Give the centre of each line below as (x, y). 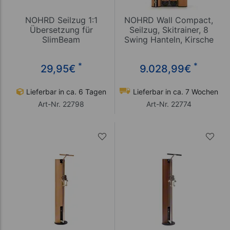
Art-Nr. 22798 (61, 104)
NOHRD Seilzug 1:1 (61, 20)
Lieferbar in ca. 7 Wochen (175, 91)
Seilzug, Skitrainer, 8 (169, 30)
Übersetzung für (61, 30)
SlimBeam (61, 40)
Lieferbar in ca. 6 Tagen (65, 91)
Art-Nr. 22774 (169, 104)
